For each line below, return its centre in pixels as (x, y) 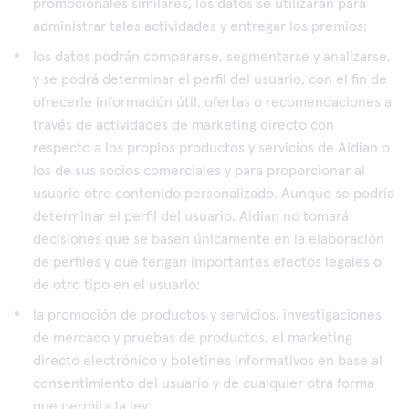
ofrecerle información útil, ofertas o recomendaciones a (212, 102)
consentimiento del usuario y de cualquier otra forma (204, 383)
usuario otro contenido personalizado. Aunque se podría (214, 194)
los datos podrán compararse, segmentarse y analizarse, (212, 57)
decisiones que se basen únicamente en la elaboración (209, 239)
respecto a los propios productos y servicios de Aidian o (211, 148)
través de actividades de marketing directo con (184, 125)
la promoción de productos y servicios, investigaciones (207, 315)
